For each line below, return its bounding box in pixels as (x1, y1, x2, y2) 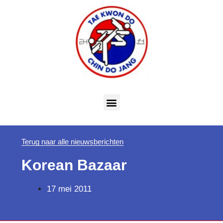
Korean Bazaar (21, 157, 127, 174)
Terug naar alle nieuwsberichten (21, 137, 123, 146)
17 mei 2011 (46, 184, 92, 194)
